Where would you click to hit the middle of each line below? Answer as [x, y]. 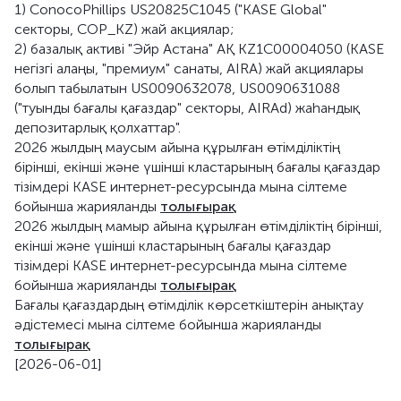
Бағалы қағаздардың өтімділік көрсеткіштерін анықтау [189, 305]
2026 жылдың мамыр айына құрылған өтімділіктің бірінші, [198, 226]
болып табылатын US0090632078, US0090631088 [177, 88]
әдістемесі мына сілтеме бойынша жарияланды [168, 324]
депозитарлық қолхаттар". [98, 128]
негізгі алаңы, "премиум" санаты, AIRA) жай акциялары [189, 68]
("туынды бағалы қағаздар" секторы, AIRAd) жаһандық [187, 108]
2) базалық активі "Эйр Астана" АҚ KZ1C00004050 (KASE [199, 49]
